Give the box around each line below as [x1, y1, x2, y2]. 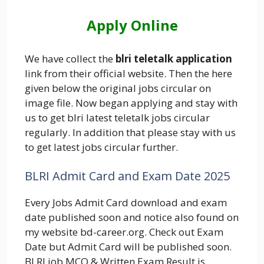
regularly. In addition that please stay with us [25, 125, 236, 139]
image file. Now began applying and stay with [25, 95, 237, 110]
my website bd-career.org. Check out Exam [25, 225, 223, 239]
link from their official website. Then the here [25, 66, 232, 80]
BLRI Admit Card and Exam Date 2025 [25, 168, 230, 184]
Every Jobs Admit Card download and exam [25, 196, 227, 210]
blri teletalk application [115, 51, 232, 65]
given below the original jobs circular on [25, 81, 211, 95]
